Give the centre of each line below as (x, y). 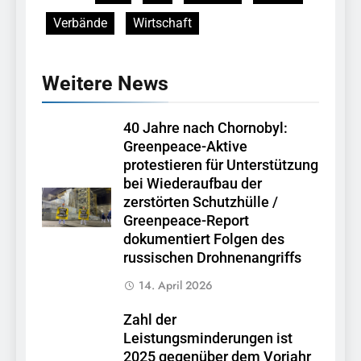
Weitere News (105, 84)
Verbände (80, 23)
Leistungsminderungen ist (208, 339)
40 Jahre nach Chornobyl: (205, 129)
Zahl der (150, 320)
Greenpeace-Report (186, 221)
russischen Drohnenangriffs (212, 258)
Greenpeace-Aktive (185, 147)
